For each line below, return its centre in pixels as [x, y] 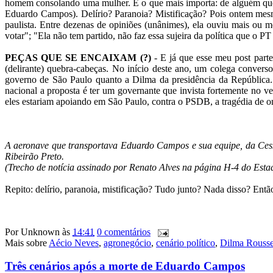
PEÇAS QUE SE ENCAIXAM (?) [78, 57]
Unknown [40, 232]
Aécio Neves [74, 243]
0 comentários [124, 232]
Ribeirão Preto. [34, 156]
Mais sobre [27, 243]
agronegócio [127, 243]
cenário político [186, 243]
